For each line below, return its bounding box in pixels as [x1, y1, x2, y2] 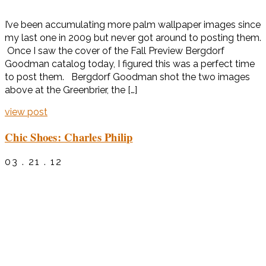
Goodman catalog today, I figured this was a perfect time [5, 58, 255, 70]
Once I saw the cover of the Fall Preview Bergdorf [5, 45, 224, 57]
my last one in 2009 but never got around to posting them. [5, 32, 261, 44]
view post [5, 106, 47, 118]
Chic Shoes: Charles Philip [5, 129, 133, 145]
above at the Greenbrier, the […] [5, 84, 137, 96]
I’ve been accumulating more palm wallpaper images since [5, 19, 261, 31]
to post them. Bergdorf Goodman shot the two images [5, 71, 250, 83]
